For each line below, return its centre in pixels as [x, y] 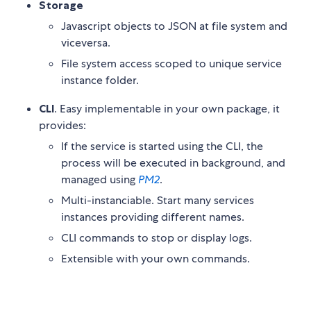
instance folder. [100, 81]
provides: [62, 126]
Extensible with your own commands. [155, 259]
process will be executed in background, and [173, 163]
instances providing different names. [153, 217]
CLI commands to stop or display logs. [157, 238]
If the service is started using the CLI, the [162, 146]
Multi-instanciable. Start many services [158, 201]
